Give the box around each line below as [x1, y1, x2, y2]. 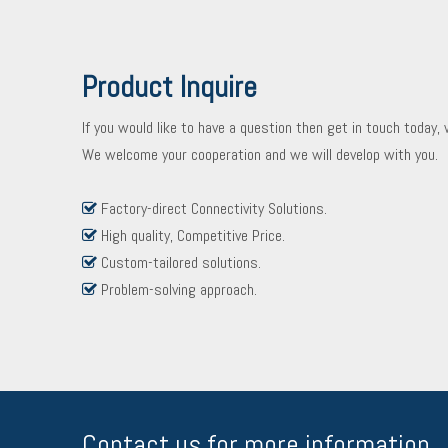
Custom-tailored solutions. [101, 252, 261, 273]
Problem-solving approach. [101, 279, 257, 300]
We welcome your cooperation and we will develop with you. [82, 144, 438, 165]
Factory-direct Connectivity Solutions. [101, 198, 327, 219]
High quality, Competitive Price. [101, 225, 285, 246]
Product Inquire [82, 68, 257, 106]
